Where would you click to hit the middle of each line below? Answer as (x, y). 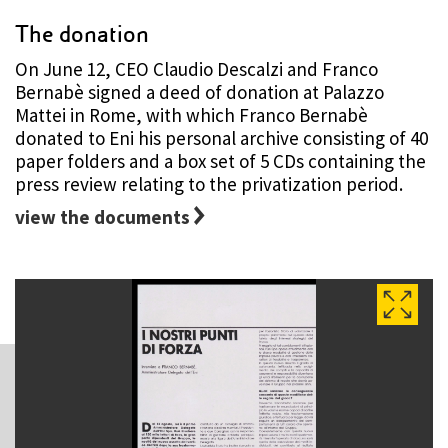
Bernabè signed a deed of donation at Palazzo (199, 92)
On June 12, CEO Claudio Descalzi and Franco (196, 69)
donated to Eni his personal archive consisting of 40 (221, 138)
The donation (82, 35)
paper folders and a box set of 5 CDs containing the (220, 161)
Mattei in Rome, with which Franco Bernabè (191, 115)
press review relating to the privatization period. (209, 184)
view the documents (102, 217)
